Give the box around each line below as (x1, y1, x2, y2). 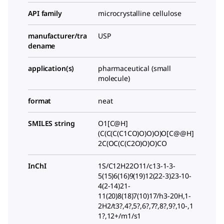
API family (28, 8, 62, 18)
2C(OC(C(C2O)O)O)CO (98, 138, 167, 148)
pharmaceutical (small (98, 63, 171, 73)
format (28, 95, 51, 105)
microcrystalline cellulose (98, 8, 181, 18)
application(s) (28, 63, 74, 73)
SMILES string (28, 118, 75, 128)
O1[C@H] (98, 118, 128, 128)
